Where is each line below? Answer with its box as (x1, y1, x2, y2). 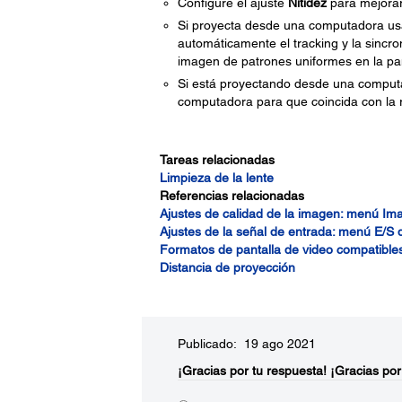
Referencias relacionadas (159, 188, 304, 203)
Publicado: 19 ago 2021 (177, 336, 316, 351)
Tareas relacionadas (159, 153, 275, 167)
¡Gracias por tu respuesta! (177, 363, 327, 378)
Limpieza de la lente (159, 170, 274, 185)
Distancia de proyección (159, 260, 295, 275)
